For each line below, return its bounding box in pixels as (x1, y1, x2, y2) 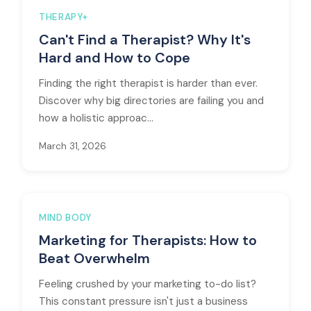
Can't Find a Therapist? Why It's (39, 31, 251, 49)
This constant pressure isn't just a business (39, 294, 248, 308)
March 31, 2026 (39, 140, 106, 152)
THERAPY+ (39, 11, 88, 23)
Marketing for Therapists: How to (39, 231, 257, 249)
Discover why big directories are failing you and (39, 94, 264, 108)
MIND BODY (39, 212, 92, 224)
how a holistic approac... (39, 111, 153, 125)
